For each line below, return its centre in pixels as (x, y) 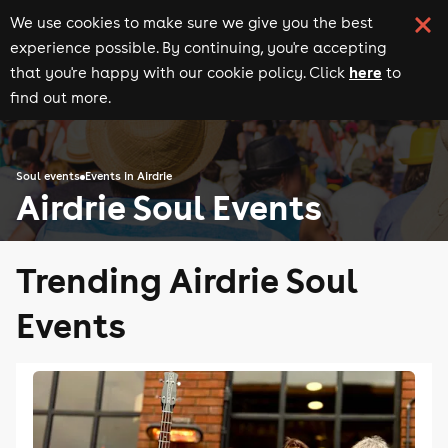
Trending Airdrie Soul (186, 279)
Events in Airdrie (128, 176)
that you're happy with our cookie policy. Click (177, 72)
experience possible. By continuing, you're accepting (198, 47)
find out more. (60, 97)
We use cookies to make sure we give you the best (191, 22)
